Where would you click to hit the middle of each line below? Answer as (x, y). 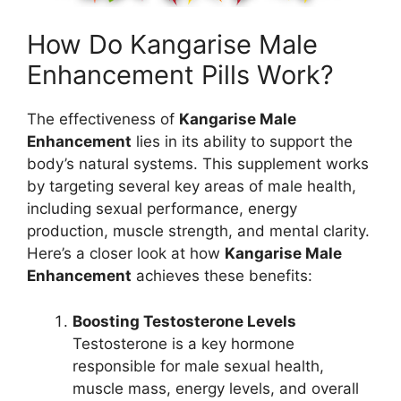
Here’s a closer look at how (126, 254)
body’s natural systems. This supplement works (198, 164)
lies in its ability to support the (242, 142)
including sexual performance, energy (162, 209)
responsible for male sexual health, (198, 366)
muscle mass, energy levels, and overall (216, 388)
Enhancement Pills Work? (180, 75)
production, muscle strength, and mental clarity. (198, 231)
